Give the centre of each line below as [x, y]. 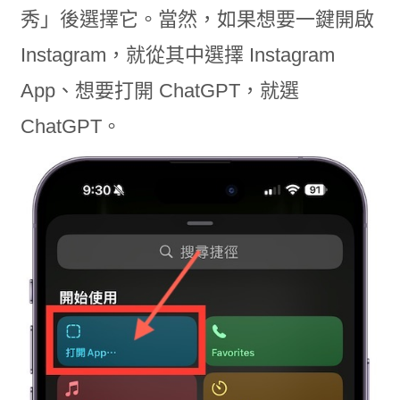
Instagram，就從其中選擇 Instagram [177, 54]
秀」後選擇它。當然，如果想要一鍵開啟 [197, 19]
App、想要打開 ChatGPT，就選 [159, 90]
